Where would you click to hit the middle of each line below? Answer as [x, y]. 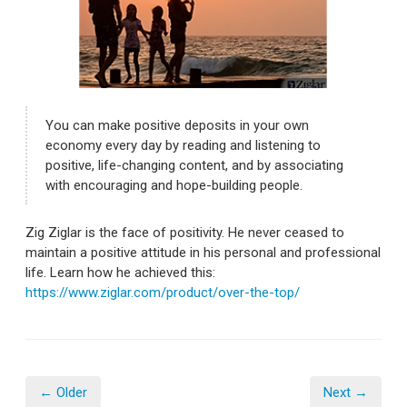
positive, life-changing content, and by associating [194, 165]
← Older [63, 392]
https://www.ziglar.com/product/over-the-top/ [163, 292]
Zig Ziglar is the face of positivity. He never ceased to [185, 232]
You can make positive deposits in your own [177, 125]
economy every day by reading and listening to [183, 145]
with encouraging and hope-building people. [174, 185]
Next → [346, 392]
